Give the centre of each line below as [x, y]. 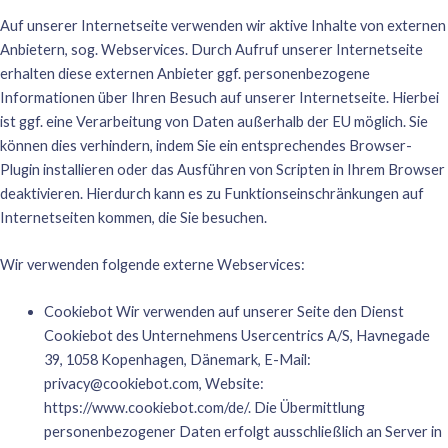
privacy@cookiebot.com [121, 384]
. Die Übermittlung [306, 408]
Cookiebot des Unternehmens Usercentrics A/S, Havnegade [236, 336]
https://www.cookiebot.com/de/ [145, 408]
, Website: [231, 384]
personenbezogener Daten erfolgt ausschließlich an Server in [242, 432]
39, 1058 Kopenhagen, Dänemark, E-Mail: [177, 360]
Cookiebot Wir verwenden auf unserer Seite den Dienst [223, 312]
